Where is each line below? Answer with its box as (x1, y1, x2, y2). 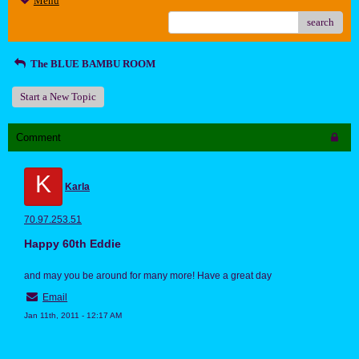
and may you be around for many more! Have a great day (24, 270, 272, 282)
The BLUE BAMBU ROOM (28, 58, 156, 71)
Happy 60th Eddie (24, 237, 121, 251)
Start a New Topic (20, 91, 96, 103)
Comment (16, 131, 61, 144)
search (307, 16, 334, 29)
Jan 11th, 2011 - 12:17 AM (24, 311, 122, 321)
